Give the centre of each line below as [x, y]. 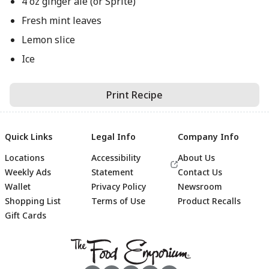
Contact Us [200, 172]
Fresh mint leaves [61, 20]
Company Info [208, 137]
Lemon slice [48, 40]
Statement [112, 172]
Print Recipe [134, 95]
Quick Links [29, 137]
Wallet [18, 186]
